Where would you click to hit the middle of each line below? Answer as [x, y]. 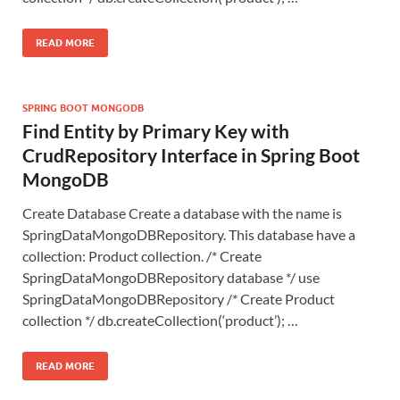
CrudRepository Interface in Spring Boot [191, 154]
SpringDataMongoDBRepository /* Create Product [179, 298]
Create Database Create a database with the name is [182, 212]
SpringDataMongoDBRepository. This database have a [189, 234]
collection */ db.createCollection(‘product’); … [160, 320]
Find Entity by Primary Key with [156, 130]
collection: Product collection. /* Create [142, 255]
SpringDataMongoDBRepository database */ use [171, 277]
